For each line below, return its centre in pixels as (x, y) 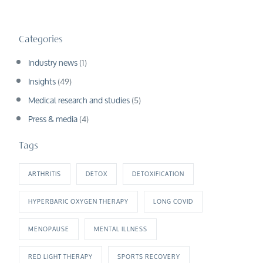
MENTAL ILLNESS (121, 229)
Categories (41, 40)
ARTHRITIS (45, 173)
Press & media (53, 119)
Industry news (53, 63)
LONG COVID (173, 201)
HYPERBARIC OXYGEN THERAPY (79, 201)
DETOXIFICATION (159, 173)
